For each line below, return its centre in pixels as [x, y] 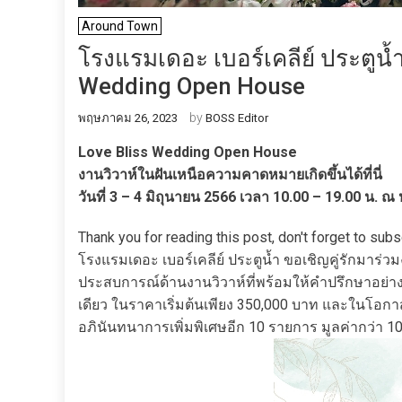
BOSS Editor [237, 118]
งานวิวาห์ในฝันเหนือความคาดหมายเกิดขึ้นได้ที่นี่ [230, 175]
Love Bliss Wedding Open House [188, 152]
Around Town [120, 26]
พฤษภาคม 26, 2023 [128, 118]
